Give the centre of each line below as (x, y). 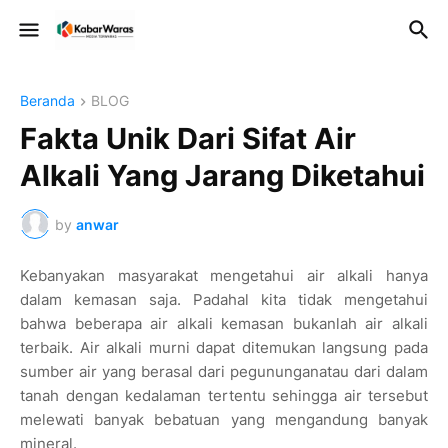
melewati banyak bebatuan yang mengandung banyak (224, 420)
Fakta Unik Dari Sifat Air (188, 139)
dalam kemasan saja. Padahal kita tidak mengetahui (224, 300)
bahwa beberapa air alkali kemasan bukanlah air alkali (224, 324)
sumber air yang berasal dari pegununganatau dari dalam (224, 372)
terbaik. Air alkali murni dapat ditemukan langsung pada (224, 348)
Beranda (47, 100)
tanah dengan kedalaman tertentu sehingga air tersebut (224, 396)
